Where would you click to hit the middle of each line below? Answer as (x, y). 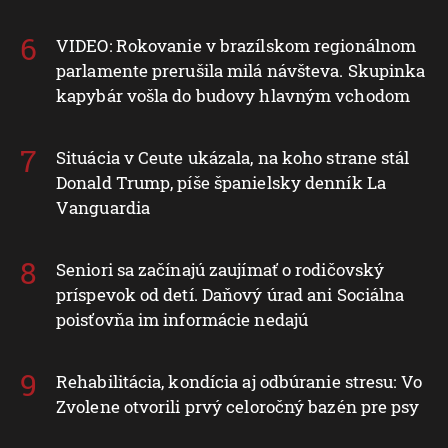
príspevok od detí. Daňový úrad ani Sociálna (230, 294)
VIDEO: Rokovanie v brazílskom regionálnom (236, 45)
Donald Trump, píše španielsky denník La (221, 182)
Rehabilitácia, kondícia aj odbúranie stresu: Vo (239, 381)
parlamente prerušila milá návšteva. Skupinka (241, 70)
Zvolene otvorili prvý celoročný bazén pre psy (238, 406)
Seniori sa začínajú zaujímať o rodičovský (220, 269)
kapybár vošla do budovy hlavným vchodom (233, 95)
